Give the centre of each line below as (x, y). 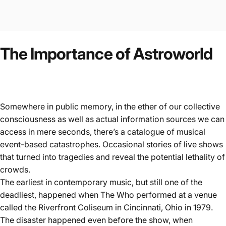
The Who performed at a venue (159, 195)
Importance (71, 53)
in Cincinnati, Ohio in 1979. (163, 208)
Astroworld (173, 53)
